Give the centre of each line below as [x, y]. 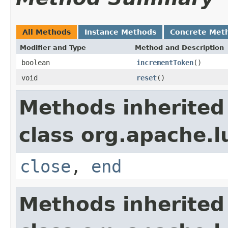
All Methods [47, 32]
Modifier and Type [53, 47]
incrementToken [165, 62]
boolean [36, 62]
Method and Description [179, 47]
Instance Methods [120, 32]
